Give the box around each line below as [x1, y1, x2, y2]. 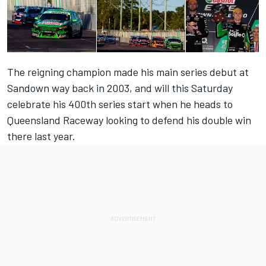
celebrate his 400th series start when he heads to [7, 97, 233, 111]
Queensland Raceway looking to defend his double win [7, 113, 251, 127]
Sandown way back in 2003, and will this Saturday [7, 81, 233, 95]
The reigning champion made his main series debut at [7, 65, 249, 79]
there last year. [7, 129, 75, 143]
